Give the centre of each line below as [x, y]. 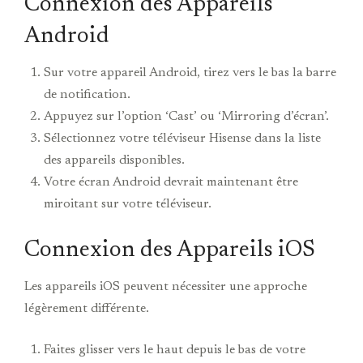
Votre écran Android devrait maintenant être [171, 183]
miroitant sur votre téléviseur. [128, 205]
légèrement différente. [87, 309]
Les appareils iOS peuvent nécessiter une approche [166, 287]
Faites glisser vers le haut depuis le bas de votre [175, 350]
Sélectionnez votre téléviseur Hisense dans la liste [182, 139]
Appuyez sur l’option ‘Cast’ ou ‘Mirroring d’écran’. [186, 117]
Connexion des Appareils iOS [170, 251]
